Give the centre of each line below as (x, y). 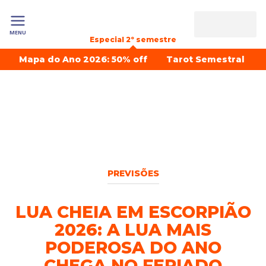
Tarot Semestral (205, 59)
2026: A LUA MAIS (133, 230)
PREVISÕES (133, 173)
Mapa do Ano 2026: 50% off (83, 59)
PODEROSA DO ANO (133, 248)
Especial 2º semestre (133, 39)
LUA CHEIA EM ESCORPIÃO (133, 212)
